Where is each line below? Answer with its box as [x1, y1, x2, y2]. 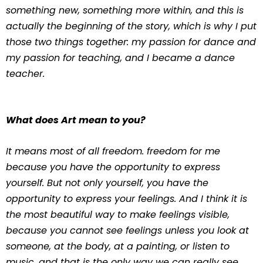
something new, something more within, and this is [6, 4, 244, 17]
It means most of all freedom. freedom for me [6, 144, 220, 158]
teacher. [6, 67, 45, 80]
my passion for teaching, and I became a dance [6, 51, 235, 65]
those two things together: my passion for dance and [6, 35, 256, 49]
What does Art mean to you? [6, 113, 146, 127]
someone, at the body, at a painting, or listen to [6, 240, 230, 253]
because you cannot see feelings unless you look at [6, 224, 249, 237]
